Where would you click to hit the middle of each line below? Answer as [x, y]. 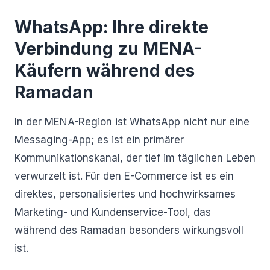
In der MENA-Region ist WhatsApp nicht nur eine [132, 122]
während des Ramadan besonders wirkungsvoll [129, 230]
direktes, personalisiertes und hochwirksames [125, 194]
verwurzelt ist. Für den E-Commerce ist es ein [124, 176]
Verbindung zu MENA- [108, 49]
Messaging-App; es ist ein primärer [99, 140]
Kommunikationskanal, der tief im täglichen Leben [135, 158]
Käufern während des [105, 71]
